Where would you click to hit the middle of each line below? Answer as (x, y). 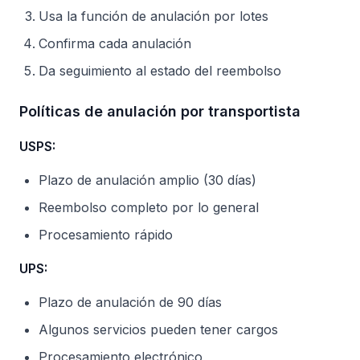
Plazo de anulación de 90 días (130, 302)
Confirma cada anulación (115, 43)
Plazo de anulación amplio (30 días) (147, 180)
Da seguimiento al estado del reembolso (160, 71)
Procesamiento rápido (106, 235)
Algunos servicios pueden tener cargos (158, 329)
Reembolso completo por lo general (149, 207)
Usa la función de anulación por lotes (153, 16)
